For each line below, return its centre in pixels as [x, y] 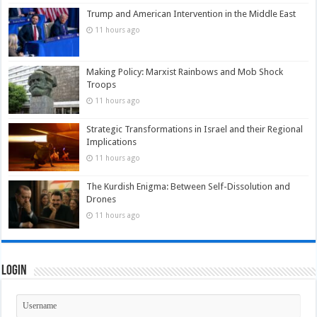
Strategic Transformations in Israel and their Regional [195, 129]
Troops [102, 84]
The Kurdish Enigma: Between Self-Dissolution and [189, 186]
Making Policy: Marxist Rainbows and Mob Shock [185, 71]
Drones [102, 199]
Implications [112, 142]
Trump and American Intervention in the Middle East [191, 14]
